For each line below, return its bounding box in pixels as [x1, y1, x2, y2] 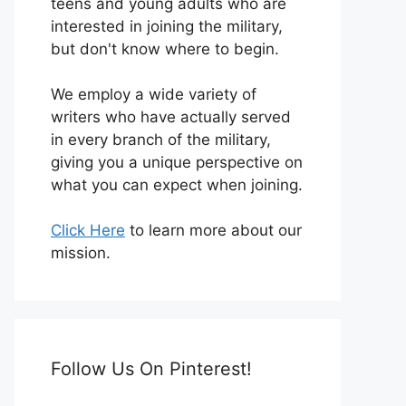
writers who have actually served [51, 107, 291, 126]
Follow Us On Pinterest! [51, 357, 252, 380]
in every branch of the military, [51, 130, 271, 149]
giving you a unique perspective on [51, 152, 303, 171]
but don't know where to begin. [51, 39, 279, 58]
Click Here [51, 220, 125, 239]
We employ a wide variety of [51, 84, 256, 103]
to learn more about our [125, 220, 302, 239]
